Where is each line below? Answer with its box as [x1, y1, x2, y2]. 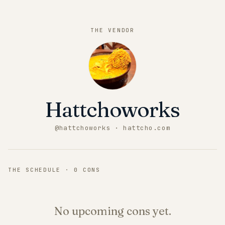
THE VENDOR [90, 27, 135, 34]
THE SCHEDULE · [8, 166, 74, 173]
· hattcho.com [110, 124, 171, 132]
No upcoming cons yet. [54, 204, 171, 218]
